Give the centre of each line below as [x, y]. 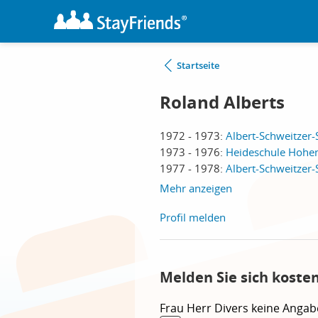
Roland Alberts [222, 102]
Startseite [198, 65]
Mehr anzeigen [196, 188]
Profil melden [193, 217]
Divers [233, 308]
